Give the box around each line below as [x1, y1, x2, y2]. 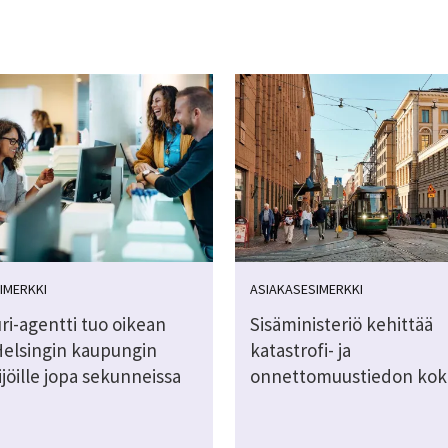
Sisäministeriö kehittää [249, 312, 433, 337]
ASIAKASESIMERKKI [249, 280, 363, 299]
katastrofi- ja [249, 338, 351, 363]
